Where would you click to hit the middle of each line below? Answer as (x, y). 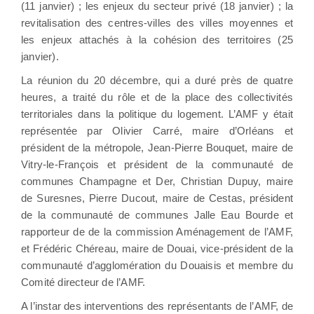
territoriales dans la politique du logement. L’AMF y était (157, 114)
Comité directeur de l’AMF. (83, 282)
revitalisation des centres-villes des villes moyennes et (157, 22)
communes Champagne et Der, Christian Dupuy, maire (157, 181)
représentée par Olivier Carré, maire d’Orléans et (157, 130)
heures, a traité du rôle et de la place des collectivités (157, 97)
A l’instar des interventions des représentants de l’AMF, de (157, 306)
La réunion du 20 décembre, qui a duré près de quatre (157, 80)
